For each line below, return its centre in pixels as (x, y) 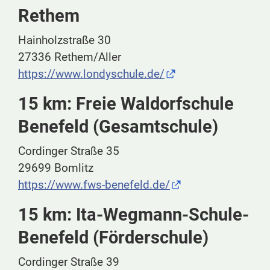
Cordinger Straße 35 (69, 151)
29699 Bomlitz (56, 168)
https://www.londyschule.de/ (91, 74)
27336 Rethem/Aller (70, 57)
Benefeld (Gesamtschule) (118, 127)
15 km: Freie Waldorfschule (126, 104)
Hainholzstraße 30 (64, 40)
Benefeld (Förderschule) (113, 238)
